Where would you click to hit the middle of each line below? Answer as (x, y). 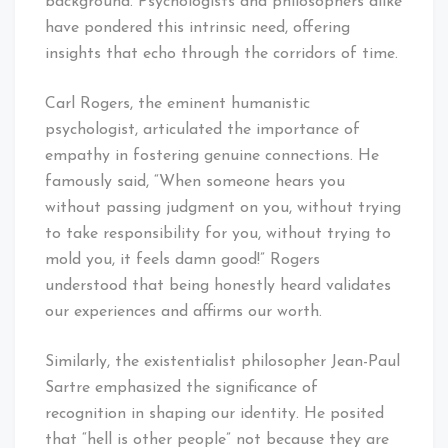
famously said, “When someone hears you (195, 182)
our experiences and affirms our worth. (183, 312)
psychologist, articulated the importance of (202, 130)
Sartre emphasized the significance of (181, 388)
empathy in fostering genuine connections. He (212, 156)
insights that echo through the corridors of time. (221, 54)
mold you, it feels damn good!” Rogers (182, 260)
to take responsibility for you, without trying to (218, 234)
